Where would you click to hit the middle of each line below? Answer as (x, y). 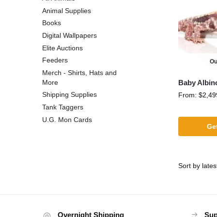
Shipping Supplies (70, 95)
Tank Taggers (63, 107)
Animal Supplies (67, 10)
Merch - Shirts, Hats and (79, 72)
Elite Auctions (62, 48)
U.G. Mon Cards (67, 119)
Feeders (55, 60)
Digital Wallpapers (70, 36)
